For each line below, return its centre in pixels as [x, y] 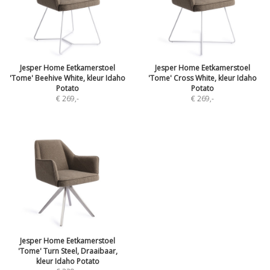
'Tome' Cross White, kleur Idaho [202, 78]
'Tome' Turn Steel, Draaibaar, [67, 251]
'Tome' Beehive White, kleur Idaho [67, 78]
